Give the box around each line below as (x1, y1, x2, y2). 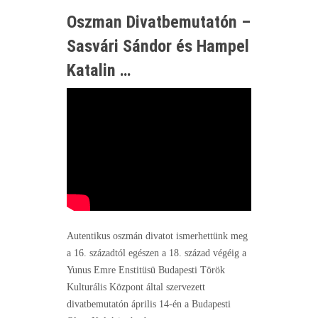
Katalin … (67, 60, 135, 80)
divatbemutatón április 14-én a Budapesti (67, 299, 231, 310)
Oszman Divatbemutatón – (67, 11, 251, 32)
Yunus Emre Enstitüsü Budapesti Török (67, 265, 225, 276)
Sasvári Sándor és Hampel (67, 35, 249, 56)
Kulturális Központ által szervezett (67, 282, 205, 293)
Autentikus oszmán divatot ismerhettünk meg (67, 231, 248, 242)
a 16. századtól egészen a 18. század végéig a (67, 248, 246, 259)
